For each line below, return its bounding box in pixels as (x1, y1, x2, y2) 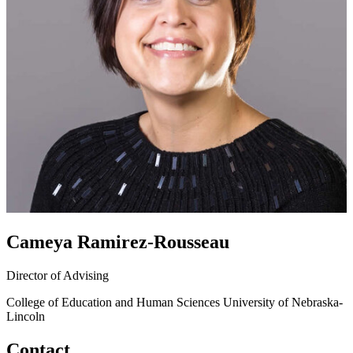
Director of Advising (6, 268, 109, 282)
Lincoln (6, 309, 45, 323)
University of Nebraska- (223, 295, 343, 309)
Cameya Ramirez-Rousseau (6, 231, 229, 252)
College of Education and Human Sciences (6, 295, 220, 309)
